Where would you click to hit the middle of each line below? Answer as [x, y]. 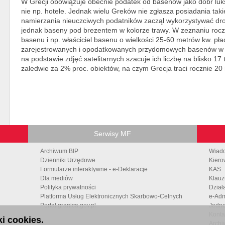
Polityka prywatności [68, 187]
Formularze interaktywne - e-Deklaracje [94, 169]
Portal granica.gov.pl [68, 205]
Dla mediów [57, 178]
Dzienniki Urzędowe [68, 160]
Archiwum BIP [59, 151]
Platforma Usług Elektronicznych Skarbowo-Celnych [111, 196]
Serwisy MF [113, 133]
